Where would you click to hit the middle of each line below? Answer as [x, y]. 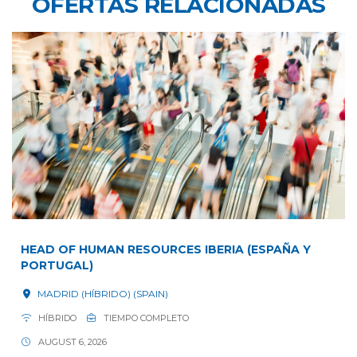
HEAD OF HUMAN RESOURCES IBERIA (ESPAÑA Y [166, 249]
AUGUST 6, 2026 [72, 341]
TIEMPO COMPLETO [145, 318]
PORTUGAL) [57, 265]
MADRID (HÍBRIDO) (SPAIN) [101, 293]
